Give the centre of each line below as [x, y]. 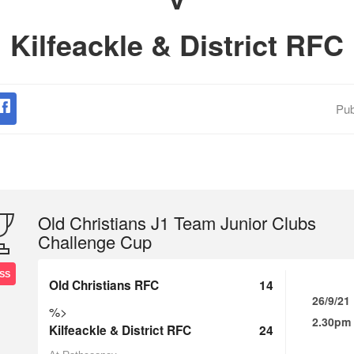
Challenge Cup [95, 241]
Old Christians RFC [104, 285]
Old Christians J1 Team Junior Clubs [177, 222]
